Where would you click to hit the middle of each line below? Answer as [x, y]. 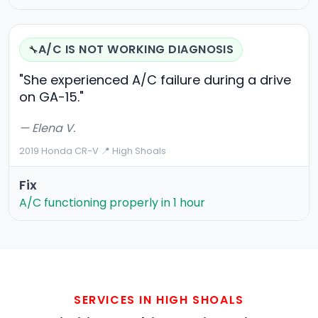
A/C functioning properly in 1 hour [112, 203]
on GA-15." [51, 97]
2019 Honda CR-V [59, 151]
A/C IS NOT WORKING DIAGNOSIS [136, 50]
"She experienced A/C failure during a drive [155, 80]
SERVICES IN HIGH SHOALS [159, 300]
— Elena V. [47, 128]
